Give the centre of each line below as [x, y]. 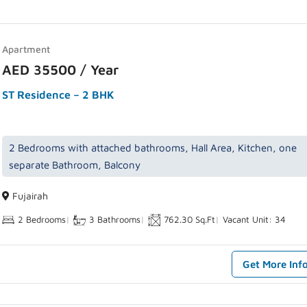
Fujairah [29, 196]
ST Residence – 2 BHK [59, 95]
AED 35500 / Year [61, 70]
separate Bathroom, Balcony [75, 165]
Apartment [26, 49]
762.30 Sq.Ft [190, 220]
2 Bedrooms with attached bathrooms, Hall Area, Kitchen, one [153, 148]
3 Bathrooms [115, 220]
